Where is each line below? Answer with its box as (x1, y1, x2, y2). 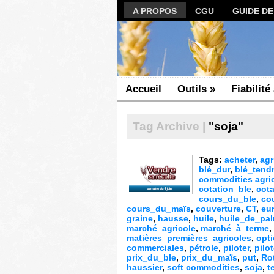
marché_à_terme (201, 223, 269, 233)
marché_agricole (127, 223, 196, 233)
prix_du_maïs (181, 253, 237, 262)
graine (127, 213, 153, 223)
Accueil (125, 83, 161, 95)
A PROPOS (133, 6, 177, 16)
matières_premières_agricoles (127, 233, 251, 243)
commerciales (127, 243, 184, 253)
